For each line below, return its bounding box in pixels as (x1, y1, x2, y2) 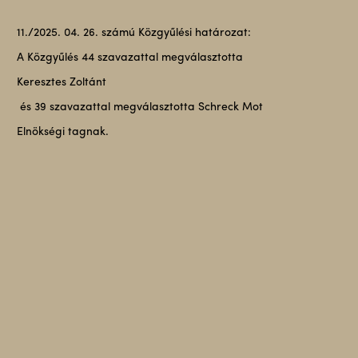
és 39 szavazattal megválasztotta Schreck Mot (16, 101, 263, 113)
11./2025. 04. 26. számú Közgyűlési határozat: (16, 27, 251, 39)
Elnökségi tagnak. (16, 126, 109, 138)
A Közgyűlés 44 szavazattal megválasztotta (16, 52, 243, 64)
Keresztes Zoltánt (16, 77, 106, 89)
